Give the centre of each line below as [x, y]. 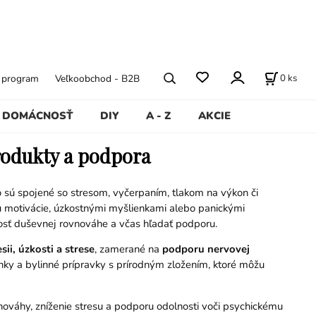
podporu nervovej [206, 249]
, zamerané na [128, 249]
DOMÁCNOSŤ [37, 115]
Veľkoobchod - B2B [98, 78]
